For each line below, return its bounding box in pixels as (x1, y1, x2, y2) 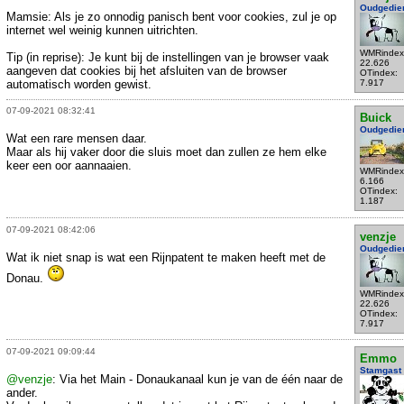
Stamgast (359, 364, 401, 375)
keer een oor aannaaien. (6, 159, 132, 173)
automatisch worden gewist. (6, 77, 151, 91)
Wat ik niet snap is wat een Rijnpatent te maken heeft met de (6, 250, 326, 264)
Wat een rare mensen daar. (6, 132, 147, 146)
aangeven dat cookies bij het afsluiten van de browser (6, 63, 287, 78)
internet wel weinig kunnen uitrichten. (6, 23, 198, 37)
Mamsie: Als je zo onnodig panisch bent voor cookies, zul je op (6, 9, 336, 23)
